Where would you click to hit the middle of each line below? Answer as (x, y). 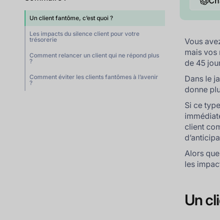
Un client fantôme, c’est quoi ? (71, 18)
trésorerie (43, 40)
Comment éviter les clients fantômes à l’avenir (94, 77)
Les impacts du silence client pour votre (85, 34)
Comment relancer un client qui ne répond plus (95, 55)
